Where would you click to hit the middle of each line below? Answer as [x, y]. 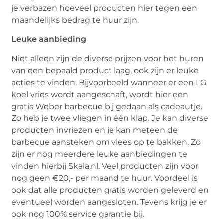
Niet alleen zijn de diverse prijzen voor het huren [108, 58]
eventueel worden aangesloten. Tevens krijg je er [109, 202]
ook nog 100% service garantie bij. [78, 214]
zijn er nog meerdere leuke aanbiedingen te [100, 154]
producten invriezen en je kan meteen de [95, 130]
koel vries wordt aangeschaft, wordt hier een [100, 94]
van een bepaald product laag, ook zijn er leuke [105, 70]
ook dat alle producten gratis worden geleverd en [110, 190]
